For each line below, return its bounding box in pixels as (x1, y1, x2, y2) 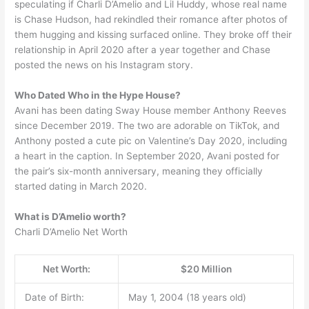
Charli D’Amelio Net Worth (14, 226, 128, 237)
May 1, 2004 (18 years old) (128, 291, 246, 303)
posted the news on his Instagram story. (14, 59, 194, 71)
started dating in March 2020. (14, 180, 148, 192)
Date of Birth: (24, 291, 84, 303)
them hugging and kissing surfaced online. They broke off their (14, 29, 292, 41)
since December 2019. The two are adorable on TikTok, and (14, 119, 280, 131)
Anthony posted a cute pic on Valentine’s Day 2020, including (14, 134, 288, 146)
